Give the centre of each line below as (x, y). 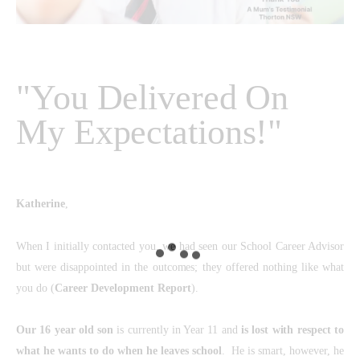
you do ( (35, 288)
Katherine (41, 204)
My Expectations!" (149, 132)
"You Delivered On (153, 98)
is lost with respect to (292, 330)
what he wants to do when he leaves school (119, 351)
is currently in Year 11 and (177, 330)
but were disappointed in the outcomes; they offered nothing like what (180, 267)
